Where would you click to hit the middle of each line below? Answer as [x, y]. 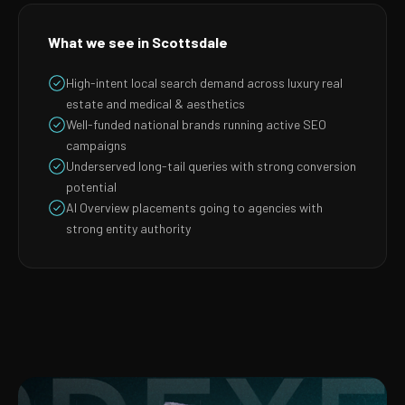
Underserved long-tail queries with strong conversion [211, 166]
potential [91, 187]
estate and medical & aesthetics [155, 104]
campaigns [96, 145]
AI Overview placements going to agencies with [194, 207]
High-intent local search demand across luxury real [204, 83]
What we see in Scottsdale [138, 42]
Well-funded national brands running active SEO [196, 124]
